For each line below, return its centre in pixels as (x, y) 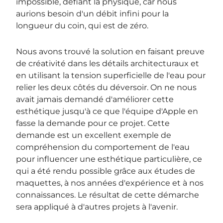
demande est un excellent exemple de (94, 135)
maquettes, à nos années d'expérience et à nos (110, 183)
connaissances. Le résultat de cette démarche (108, 195)
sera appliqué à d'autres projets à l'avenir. (97, 207)
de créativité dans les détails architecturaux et (108, 63)
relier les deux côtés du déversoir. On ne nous (107, 87)
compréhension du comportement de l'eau (103, 147)
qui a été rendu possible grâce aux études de (106, 171)
